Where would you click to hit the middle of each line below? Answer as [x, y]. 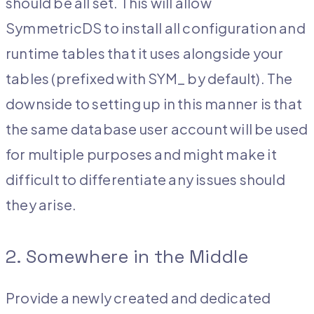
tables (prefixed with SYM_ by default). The [149, 78]
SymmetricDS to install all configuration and [156, 28]
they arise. [41, 205]
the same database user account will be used [157, 129]
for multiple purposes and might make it [141, 154]
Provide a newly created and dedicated [138, 298]
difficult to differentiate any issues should [145, 179]
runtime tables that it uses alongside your [145, 53]
